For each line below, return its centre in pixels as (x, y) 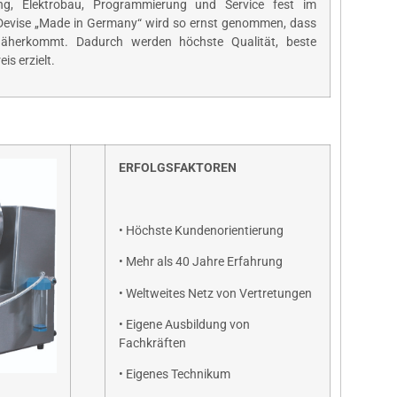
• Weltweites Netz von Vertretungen (215, 293)
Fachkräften (152, 343)
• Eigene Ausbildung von (184, 324)
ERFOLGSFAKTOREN (178, 168)
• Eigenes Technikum (175, 375)
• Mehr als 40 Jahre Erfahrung (201, 262)
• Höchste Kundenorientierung (201, 230)
